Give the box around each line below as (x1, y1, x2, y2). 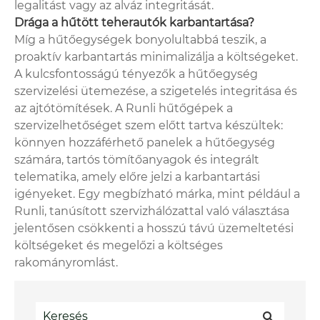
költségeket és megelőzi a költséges (14, 238, 223, 252)
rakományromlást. (14, 255, 118, 269)
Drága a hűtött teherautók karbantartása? (14, 15, 254, 29)
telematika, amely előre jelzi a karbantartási (14, 169, 260, 184)
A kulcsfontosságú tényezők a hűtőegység (14, 66, 258, 81)
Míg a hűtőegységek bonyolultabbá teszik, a (14, 32, 266, 46)
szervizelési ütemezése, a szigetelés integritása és (14, 84, 297, 98)
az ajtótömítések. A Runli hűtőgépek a (14, 101, 233, 115)
